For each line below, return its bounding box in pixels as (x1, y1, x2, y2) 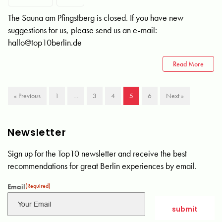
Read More (173, 59, 204, 68)
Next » (166, 91, 184, 100)
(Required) (25, 182, 51, 190)
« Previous (14, 91, 41, 100)
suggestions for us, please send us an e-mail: (8, 24, 157, 36)
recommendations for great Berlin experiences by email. (7, 160, 197, 171)
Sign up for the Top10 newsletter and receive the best (7, 148, 187, 159)
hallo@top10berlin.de (8, 37, 82, 48)
